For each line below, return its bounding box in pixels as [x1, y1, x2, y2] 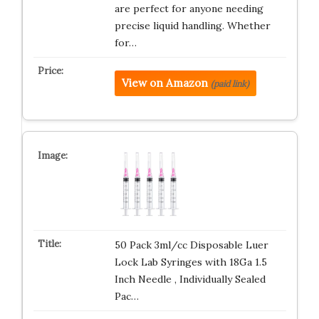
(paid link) [210, 78, 249, 89]
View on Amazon [121, 76, 208, 90]
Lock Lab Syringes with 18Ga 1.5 [114, 256, 267, 268]
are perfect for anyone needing [114, 2, 263, 15]
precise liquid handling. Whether [114, 19, 271, 32]
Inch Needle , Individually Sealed [114, 273, 266, 286]
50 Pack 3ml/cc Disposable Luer [114, 239, 268, 251]
